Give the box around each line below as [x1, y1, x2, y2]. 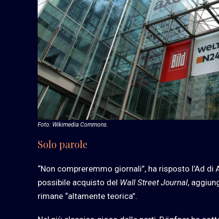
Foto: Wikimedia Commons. [38, 121, 108, 128]
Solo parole [38, 137, 88, 151]
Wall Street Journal [120, 177, 188, 187]
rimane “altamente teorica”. [38, 191, 137, 201]
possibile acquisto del [38, 177, 120, 187]
